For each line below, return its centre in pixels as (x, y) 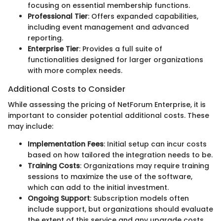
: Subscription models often (139, 199)
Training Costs (54, 166)
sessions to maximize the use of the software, (110, 177)
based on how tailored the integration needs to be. (120, 155)
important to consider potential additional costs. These (109, 116)
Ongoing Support (59, 199)
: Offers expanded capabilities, (143, 17)
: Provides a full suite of (121, 49)
